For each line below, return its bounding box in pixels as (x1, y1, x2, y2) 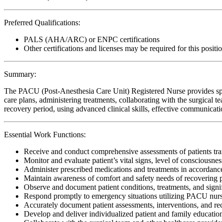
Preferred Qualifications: (4, 18, 80, 27)
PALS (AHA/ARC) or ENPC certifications (24, 35, 160, 44)
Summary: (4, 69, 36, 78)
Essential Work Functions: (4, 130, 86, 139)
